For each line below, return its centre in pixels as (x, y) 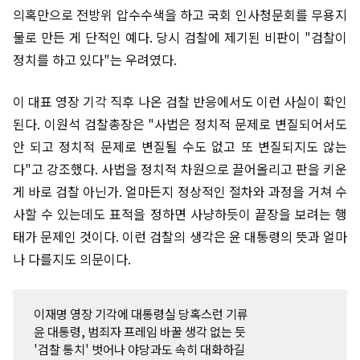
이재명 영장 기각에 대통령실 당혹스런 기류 (141, 314)
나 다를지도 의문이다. (75, 259)
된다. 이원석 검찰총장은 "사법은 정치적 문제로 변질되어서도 (180, 124)
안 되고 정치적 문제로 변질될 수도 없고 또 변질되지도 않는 (180, 146)
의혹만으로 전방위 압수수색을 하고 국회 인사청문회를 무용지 (180, 14)
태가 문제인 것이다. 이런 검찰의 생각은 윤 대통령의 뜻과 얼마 (180, 236)
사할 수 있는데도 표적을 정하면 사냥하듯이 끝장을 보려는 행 (180, 214)
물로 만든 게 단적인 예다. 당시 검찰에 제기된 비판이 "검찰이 (180, 37)
